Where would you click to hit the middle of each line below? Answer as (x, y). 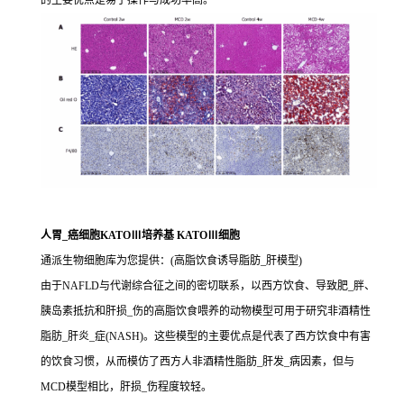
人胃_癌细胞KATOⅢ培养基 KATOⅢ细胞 (140, 236)
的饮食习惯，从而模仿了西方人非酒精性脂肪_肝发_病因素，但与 (197, 362)
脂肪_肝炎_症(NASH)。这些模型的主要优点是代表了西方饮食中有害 (206, 337)
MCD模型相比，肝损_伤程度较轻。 (126, 387)
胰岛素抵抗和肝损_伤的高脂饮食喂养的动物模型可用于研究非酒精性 (206, 312)
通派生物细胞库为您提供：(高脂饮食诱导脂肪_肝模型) (171, 261)
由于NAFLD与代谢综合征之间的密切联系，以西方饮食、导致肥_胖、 (208, 286)
